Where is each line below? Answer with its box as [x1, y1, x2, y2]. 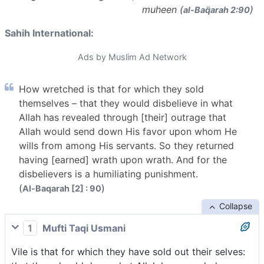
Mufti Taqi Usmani [40, 222, 126, 235]
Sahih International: [5, 27, 94, 39]
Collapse [219, 201, 252, 212]
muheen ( [142, 4, 183, 16]
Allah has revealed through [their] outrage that [19, 111, 226, 124]
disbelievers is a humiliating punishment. [19, 168, 198, 180]
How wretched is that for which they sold [19, 83, 204, 95]
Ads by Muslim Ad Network [77, 52, 187, 62]
